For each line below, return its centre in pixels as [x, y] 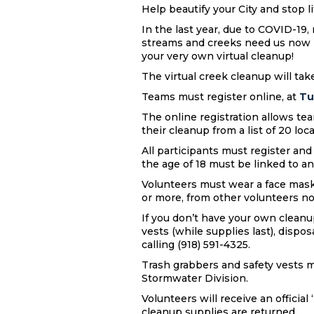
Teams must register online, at [220, 97]
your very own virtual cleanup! [219, 56]
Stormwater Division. [195, 278]
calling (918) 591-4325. [197, 245]
